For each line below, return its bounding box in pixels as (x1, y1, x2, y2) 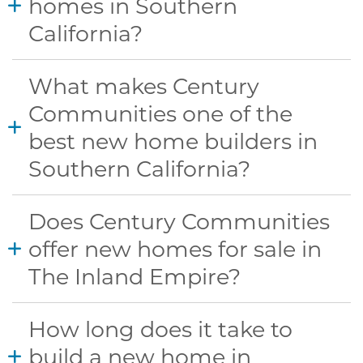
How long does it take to (28, 314, 293, 344)
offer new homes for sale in (28, 234, 322, 263)
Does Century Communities (28, 207, 330, 236)
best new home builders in (28, 126, 318, 156)
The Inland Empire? (28, 262, 241, 291)
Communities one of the (28, 99, 293, 128)
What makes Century (28, 71, 259, 100)
